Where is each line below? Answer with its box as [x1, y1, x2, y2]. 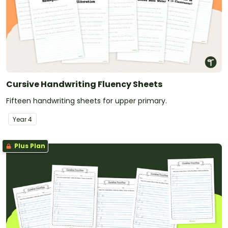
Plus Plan [13, 141, 45, 150]
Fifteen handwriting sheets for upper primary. [6, 95, 167, 106]
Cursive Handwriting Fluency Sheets [6, 78, 162, 90]
